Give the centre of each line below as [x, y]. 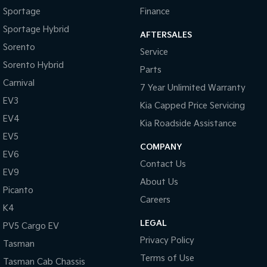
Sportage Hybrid [36, 30]
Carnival [19, 83]
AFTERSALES [166, 35]
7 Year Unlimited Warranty [193, 88]
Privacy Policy [167, 240]
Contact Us [163, 164]
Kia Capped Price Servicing [192, 106]
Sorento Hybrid [33, 65]
